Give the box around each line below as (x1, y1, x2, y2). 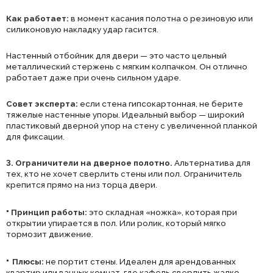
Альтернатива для (172, 157, 250, 168)
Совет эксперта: (6, 98, 78, 108)
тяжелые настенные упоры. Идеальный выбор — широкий (6, 109, 244, 119)
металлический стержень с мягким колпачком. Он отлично (6, 61, 247, 71)
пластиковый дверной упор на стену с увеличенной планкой (6, 120, 257, 130)
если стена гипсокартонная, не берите (78, 98, 243, 108)
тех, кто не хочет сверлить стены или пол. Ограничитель (6, 168, 242, 179)
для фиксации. (6, 131, 65, 141)
